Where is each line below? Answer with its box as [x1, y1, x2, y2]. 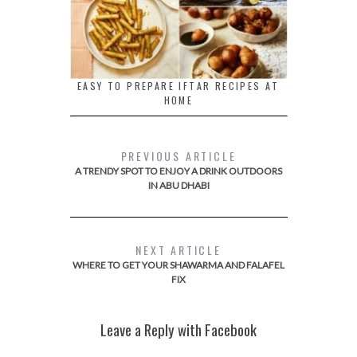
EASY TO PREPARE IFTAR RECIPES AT [77, 78, 280, 92]
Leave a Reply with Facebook [100, 318, 257, 340]
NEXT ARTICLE [135, 241, 222, 258]
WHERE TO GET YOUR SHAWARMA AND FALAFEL [73, 258, 284, 271]
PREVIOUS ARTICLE [120, 147, 237, 164]
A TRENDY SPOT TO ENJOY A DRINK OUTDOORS [75, 164, 282, 177]
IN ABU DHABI [147, 178, 210, 191]
